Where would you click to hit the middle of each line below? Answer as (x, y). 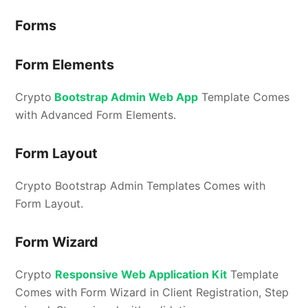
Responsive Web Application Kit (141, 274)
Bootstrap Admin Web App (125, 97)
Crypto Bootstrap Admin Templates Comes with (141, 185)
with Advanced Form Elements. (96, 114)
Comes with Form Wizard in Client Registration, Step (152, 292)
